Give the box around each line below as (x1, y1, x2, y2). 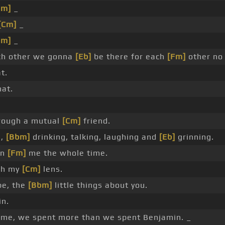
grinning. (175, 132, 214, 142)
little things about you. (52, 180, 148, 190)
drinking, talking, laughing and (30, 132, 159, 142)
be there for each (91, 52, 167, 62)
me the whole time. (26, 148, 108, 158)
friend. (81, 116, 110, 126)
